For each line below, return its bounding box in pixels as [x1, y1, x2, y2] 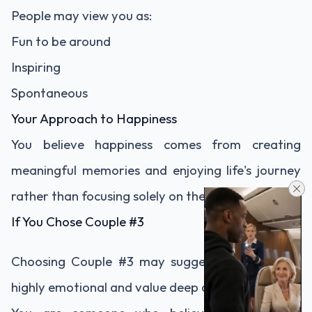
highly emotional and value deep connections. [11, 279, 274, 295]
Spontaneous [11, 84, 88, 101]
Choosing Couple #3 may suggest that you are [11, 253, 301, 270]
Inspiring [11, 58, 61, 75]
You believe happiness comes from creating [11, 136, 301, 153]
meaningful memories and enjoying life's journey [11, 162, 301, 178]
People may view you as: [11, 7, 152, 24]
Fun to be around [11, 33, 111, 49]
